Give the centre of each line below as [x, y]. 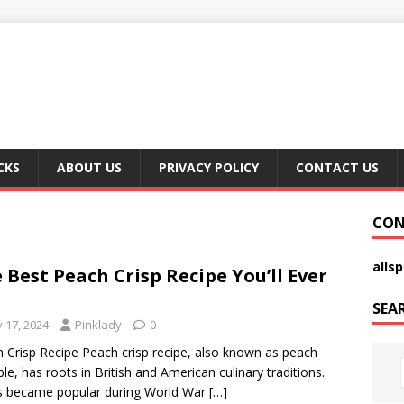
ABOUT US [89, 167]
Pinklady [98, 325]
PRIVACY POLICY [209, 167]
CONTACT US [337, 167]
